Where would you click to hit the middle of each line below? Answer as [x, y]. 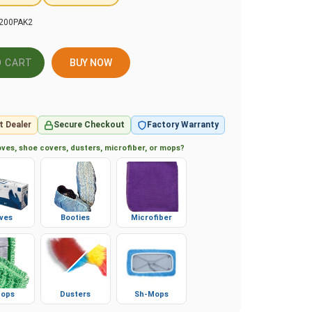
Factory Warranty [183, 129]
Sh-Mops [152, 298]
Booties [76, 222]
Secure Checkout [89, 129]
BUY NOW [85, 65]
